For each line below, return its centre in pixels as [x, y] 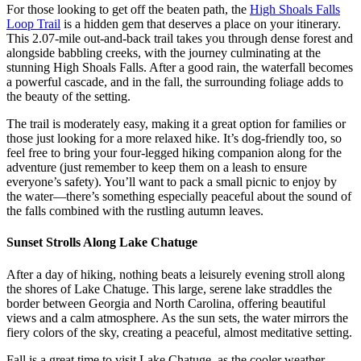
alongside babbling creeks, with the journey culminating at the [164, 53]
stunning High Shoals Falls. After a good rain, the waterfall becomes [180, 68]
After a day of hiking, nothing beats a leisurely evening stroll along [176, 274]
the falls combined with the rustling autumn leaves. [135, 211]
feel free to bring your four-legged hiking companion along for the [174, 153]
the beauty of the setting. [68, 97]
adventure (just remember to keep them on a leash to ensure [157, 168]
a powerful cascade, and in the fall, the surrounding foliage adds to [175, 82]
